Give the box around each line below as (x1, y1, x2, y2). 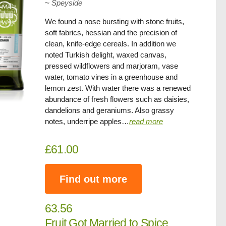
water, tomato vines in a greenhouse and (44, 73, 178, 81)
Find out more (59, 173, 127, 185)
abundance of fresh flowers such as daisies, (44, 95, 189, 103)
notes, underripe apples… (44, 117, 129, 126)
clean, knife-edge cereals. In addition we (44, 39, 176, 48)
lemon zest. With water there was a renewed (44, 84, 191, 92)
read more (129, 117, 163, 126)
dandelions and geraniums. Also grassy (44, 106, 174, 115)
